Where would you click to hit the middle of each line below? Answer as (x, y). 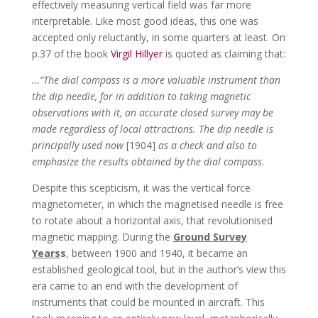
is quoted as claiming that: (224, 54)
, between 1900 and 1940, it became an (157, 253)
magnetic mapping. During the (102, 237)
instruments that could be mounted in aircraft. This (148, 302)
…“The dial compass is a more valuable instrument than (156, 80)
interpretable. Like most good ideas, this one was (145, 21)
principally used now (79, 146)
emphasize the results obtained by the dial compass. (148, 162)
